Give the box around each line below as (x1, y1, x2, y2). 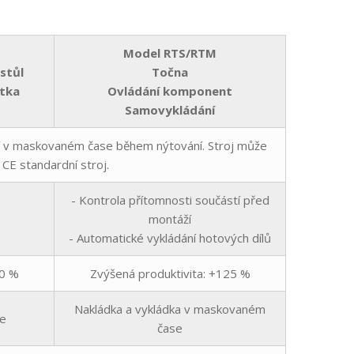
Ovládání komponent (107, 83, 232, 100)
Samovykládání (125, 102, 215, 119)
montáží (149, 211, 191, 228)
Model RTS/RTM (123, 45, 217, 62)
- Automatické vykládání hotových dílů (69, 230, 271, 247)
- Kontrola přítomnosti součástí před (70, 192, 269, 209)
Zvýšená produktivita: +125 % (89, 265, 250, 282)
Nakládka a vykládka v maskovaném (74, 301, 265, 318)
